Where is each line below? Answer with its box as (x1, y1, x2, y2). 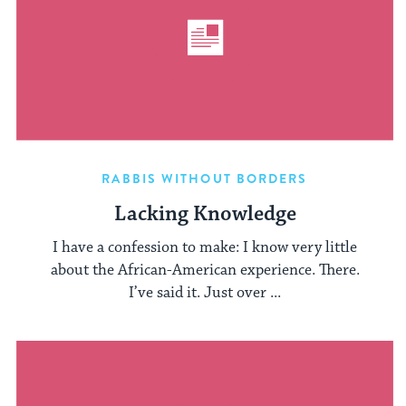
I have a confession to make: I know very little (53, 237, 357, 257)
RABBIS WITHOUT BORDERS (101, 169, 308, 188)
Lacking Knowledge (113, 201, 296, 228)
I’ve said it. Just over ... (129, 282, 281, 303)
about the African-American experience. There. (50, 259, 360, 280)
